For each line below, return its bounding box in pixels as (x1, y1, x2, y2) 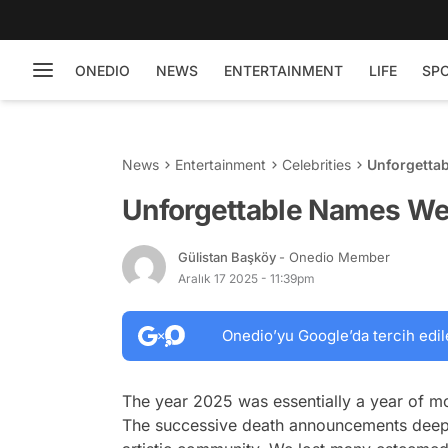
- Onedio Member (279, 248, 390, 265)
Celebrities (282, 156, 351, 173)
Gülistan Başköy (178, 248, 279, 265)
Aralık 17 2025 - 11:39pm (178, 270, 315, 286)
